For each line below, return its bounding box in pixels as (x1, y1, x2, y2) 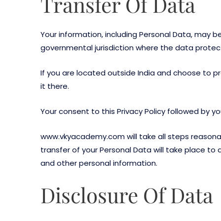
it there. (40, 81, 69, 92)
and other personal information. (40, 158, 157, 169)
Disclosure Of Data (40, 181, 213, 209)
